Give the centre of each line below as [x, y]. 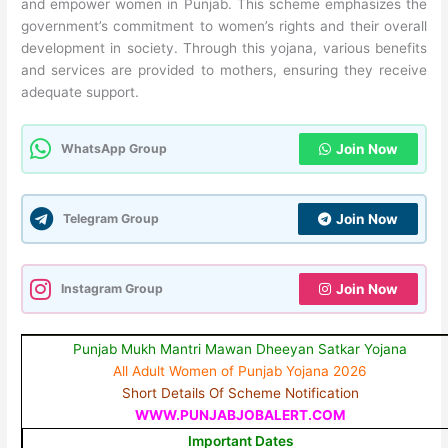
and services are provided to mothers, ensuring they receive [224, 69]
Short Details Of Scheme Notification [240, 393]
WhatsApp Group [114, 149]
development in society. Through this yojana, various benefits [224, 47]
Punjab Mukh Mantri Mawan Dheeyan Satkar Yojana [240, 349]
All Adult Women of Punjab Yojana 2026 [240, 371]
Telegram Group [111, 219]
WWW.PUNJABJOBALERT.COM [240, 415]
